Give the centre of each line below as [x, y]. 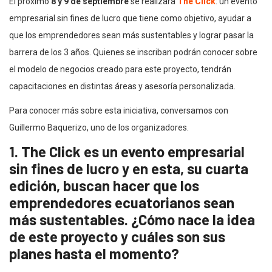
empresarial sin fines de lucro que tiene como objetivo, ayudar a [130, 18]
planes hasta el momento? [94, 253]
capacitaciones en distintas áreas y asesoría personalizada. [122, 86]
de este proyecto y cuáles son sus [117, 236]
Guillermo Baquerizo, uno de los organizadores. [99, 127]
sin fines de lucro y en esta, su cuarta [129, 168]
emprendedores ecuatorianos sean [122, 202]
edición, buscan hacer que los [104, 185]
